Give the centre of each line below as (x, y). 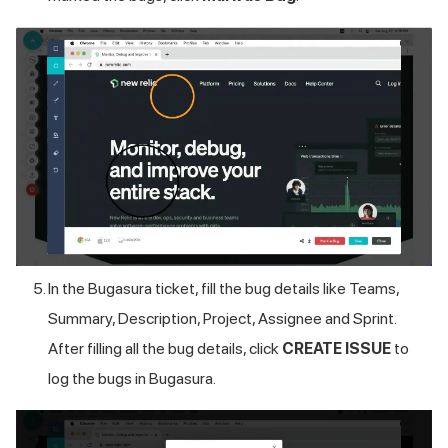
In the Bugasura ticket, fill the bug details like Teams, (223, 288)
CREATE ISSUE (336, 348)
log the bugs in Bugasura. (132, 378)
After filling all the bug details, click (165, 348)
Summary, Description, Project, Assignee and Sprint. (222, 318)
